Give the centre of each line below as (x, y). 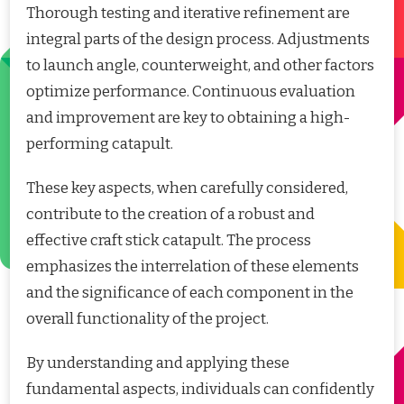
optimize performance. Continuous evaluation (191, 91)
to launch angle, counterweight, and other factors (200, 65)
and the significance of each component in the (190, 292)
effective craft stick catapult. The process (169, 240)
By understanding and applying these (158, 363)
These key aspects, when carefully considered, (187, 188)
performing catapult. (100, 143)
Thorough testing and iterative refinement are (188, 13)
